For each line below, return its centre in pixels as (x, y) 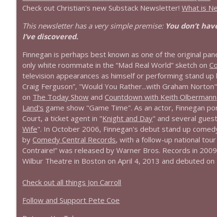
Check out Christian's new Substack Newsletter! (102, 8)
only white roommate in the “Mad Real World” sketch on (116, 65)
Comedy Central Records (74, 139)
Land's (33, 108)
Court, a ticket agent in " (62, 118)
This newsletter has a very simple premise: (94, 26)
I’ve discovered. (50, 36)
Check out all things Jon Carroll (72, 182)
